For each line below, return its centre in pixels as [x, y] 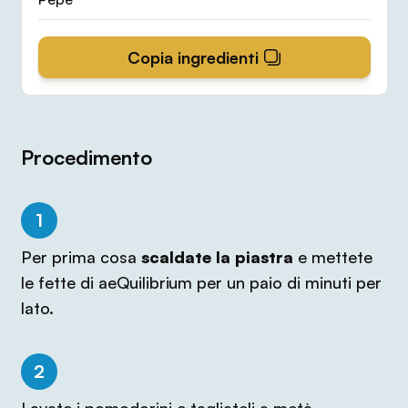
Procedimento [86, 158]
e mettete [332, 257]
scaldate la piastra [217, 257]
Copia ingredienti [193, 58]
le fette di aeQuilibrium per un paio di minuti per [201, 283]
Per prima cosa [81, 257]
